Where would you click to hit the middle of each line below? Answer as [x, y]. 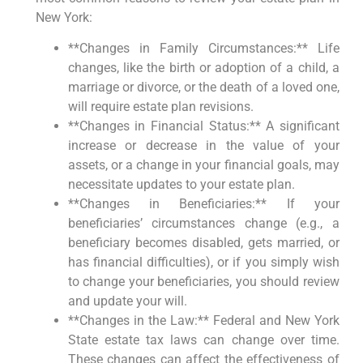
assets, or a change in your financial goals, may [203, 164]
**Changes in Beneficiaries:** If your [203, 203]
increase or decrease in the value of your [203, 145]
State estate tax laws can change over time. [203, 340]
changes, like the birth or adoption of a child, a [203, 67]
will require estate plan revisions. [160, 106]
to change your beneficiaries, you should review [203, 281]
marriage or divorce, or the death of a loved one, [203, 87]
